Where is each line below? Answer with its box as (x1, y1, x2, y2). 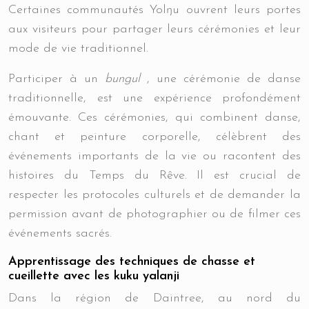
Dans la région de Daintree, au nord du (8, 292, 301, 305)
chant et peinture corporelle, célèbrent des (8, 130, 301, 143)
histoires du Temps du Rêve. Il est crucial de (8, 169, 301, 182)
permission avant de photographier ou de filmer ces (8, 208, 301, 221)
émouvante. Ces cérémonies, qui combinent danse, (8, 111, 301, 124)
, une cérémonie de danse (147, 72, 301, 86)
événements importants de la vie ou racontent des (8, 150, 301, 163)
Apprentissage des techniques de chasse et (8, 255, 255, 268)
